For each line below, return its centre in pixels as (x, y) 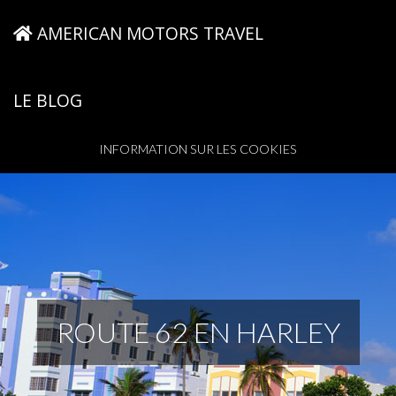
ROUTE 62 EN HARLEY (198, 331)
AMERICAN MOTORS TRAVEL (148, 33)
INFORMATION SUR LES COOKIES (198, 149)
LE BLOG (48, 100)
